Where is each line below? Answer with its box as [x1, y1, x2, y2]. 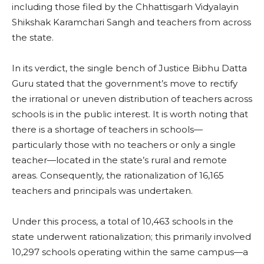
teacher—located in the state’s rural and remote [12, 154, 227, 166]
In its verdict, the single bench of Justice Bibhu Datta [12, 62, 247, 74]
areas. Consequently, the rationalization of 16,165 [12, 170, 224, 181]
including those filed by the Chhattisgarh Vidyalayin [12, 1, 239, 13]
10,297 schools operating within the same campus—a [12, 246, 248, 258]
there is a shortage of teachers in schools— [12, 124, 203, 136]
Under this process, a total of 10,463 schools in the [12, 216, 233, 227]
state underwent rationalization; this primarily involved [12, 231, 251, 243]
